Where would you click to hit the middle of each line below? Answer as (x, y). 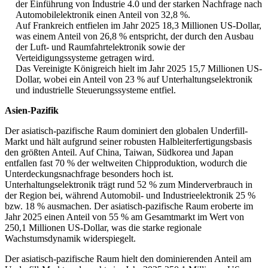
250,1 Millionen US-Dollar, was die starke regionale (103, 228)
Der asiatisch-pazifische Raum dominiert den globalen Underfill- (126, 131)
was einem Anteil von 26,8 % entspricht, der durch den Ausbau (135, 36)
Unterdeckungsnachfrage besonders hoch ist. (89, 174)
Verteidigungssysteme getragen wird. (85, 58)
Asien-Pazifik (32, 111)
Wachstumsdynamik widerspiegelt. (70, 239)
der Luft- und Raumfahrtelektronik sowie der (100, 47)
